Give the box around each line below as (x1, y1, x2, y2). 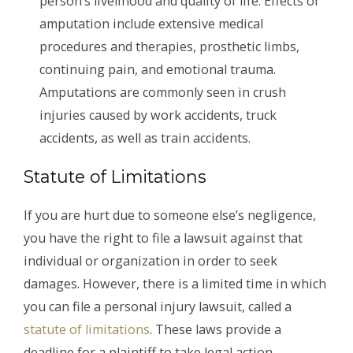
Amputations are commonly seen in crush (39, 83, 286, 101)
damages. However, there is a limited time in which (24, 275, 326, 293)
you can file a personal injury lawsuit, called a (24, 298, 292, 316)
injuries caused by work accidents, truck (39, 106, 277, 124)
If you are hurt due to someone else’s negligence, (24, 206, 316, 225)
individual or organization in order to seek (24, 252, 277, 270)
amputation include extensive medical (39, 14, 263, 32)
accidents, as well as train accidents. (39, 128, 251, 147)
